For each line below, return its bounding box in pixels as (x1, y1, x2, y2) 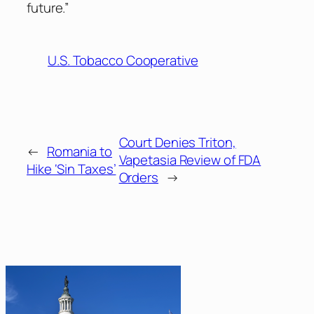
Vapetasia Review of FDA (118, 151, 261, 170)
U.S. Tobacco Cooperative (48, 50, 198, 69)
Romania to (46, 142, 112, 161)
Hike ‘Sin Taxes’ (27, 159, 116, 178)
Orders (118, 168, 158, 187)
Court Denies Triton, (118, 133, 236, 152)
